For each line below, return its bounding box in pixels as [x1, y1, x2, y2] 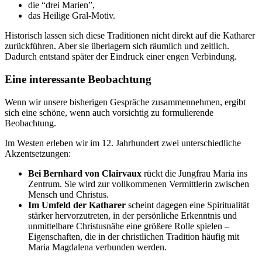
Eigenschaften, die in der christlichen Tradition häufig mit [28, 231, 239, 242]
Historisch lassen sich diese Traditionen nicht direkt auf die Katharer [5, 30, 255, 41]
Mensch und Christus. [28, 189, 109, 199]
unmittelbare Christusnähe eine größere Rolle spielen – [28, 220, 229, 231]
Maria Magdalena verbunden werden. [28, 242, 167, 252]
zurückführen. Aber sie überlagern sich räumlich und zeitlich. [5, 41, 229, 51]
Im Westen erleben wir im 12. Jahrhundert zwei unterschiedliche [5, 137, 241, 148]
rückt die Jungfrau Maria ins [142, 168, 247, 178]
